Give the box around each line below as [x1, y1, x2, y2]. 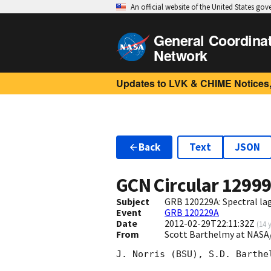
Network [154, 45, 207, 65]
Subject [116, 195, 149, 208]
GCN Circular [116, 173, 222, 198]
